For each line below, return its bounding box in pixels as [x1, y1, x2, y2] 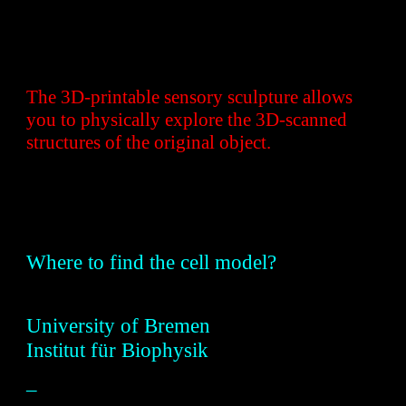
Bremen [144, 314, 211, 337]
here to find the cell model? [46, 251, 277, 274]
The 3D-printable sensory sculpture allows [26, 86, 353, 109]
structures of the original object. [26, 131, 276, 154]
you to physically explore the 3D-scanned [26, 109, 348, 131]
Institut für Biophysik [26, 339, 209, 362]
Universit [26, 314, 105, 337]
